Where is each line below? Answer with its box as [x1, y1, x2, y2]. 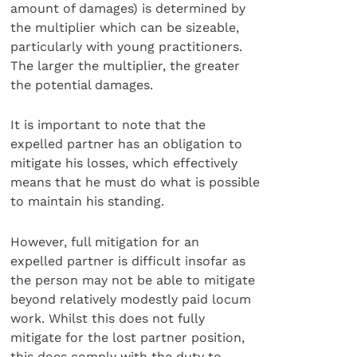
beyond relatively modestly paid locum [10, 291, 252, 307]
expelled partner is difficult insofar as [10, 253, 246, 269]
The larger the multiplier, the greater [10, 58, 241, 74]
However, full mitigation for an [10, 233, 200, 249]
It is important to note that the [10, 117, 206, 133]
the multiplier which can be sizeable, [10, 20, 240, 36]
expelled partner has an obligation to [10, 136, 243, 152]
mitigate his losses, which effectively [10, 155, 238, 171]
